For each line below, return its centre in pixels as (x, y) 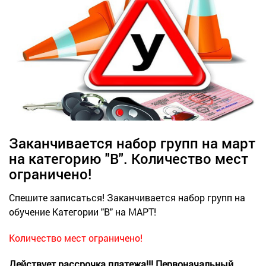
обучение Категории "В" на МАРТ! (83, 211)
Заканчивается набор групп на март (132, 143)
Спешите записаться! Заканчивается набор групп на (127, 197)
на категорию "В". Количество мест (129, 158)
